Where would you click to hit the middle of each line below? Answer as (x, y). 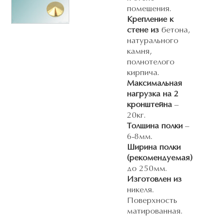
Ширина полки (154, 147)
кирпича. (143, 73)
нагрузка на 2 (153, 94)
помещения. (149, 9)
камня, (139, 52)
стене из (143, 30)
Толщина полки (155, 126)
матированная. (155, 211)
